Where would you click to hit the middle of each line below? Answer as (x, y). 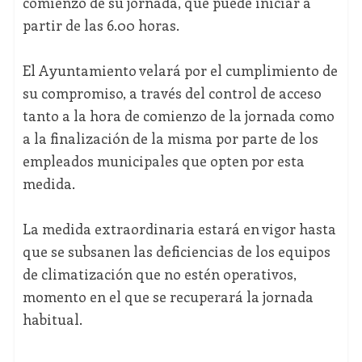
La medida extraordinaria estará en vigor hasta (179, 229)
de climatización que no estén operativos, (159, 274)
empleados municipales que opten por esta (163, 161)
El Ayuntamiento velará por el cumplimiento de (180, 71)
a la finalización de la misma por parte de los (170, 139)
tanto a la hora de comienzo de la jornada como (178, 116)
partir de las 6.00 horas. (101, 25)
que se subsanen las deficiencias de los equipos (176, 252)
